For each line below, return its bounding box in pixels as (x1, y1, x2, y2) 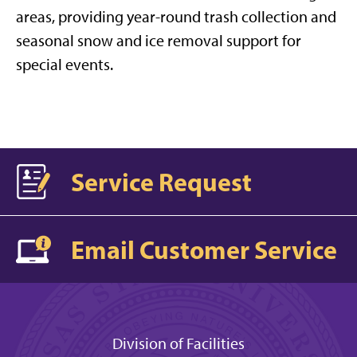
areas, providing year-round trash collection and (16, 7, 336, 26)
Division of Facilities (112, 334, 245, 353)
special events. (16, 55, 113, 74)
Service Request (71, 165, 252, 198)
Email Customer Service (71, 233, 337, 265)
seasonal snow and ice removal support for (16, 31, 301, 50)
